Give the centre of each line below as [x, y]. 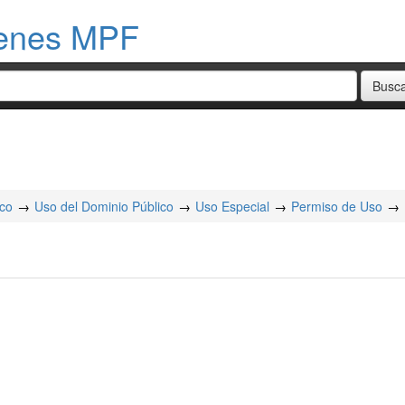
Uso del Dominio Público [104, 206]
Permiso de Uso [337, 206]
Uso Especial [232, 206]
